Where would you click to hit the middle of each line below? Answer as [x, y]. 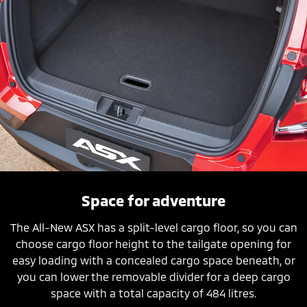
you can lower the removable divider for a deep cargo [153, 276]
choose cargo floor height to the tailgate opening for [153, 243]
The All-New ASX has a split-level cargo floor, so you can [153, 227]
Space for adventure [153, 200]
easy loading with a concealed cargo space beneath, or [153, 260]
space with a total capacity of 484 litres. [153, 293]
